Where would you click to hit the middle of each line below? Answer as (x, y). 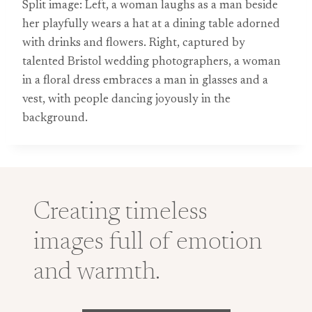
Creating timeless (120, 213)
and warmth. (97, 273)
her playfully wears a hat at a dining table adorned (151, 25)
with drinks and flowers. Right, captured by (134, 44)
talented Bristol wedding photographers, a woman (151, 62)
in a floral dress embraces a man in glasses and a (145, 81)
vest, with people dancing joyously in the (126, 100)
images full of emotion (148, 243)
